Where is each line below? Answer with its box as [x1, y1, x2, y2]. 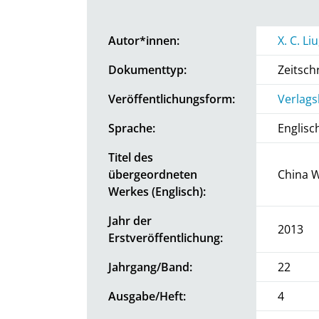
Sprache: [108, 120, 155, 136]
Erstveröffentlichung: [108, 229, 223, 246]
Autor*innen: [108, 32, 179, 48]
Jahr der [108, 212, 152, 229]
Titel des [108, 149, 153, 165]
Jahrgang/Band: [108, 258, 192, 275]
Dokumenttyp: [108, 61, 187, 78]
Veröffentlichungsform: [108, 90, 235, 107]
